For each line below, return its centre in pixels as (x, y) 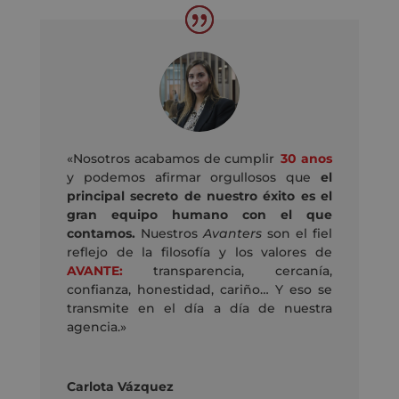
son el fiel (297, 234)
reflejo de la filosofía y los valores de (199, 252)
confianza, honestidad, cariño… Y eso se (199, 290)
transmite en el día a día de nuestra (199, 309)
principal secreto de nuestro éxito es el (199, 196)
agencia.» (96, 327)
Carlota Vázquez (120, 387)
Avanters (232, 234)
